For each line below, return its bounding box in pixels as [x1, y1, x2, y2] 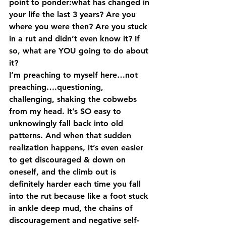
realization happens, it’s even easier [9, 143, 146, 152]
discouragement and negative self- [9, 215, 139, 225]
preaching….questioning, [9, 82, 106, 92]
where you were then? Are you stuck [9, 22, 150, 31]
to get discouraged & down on [9, 155, 128, 164]
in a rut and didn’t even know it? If [9, 34, 142, 43]
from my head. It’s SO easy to [9, 106, 124, 116]
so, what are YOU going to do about [9, 46, 151, 55]
